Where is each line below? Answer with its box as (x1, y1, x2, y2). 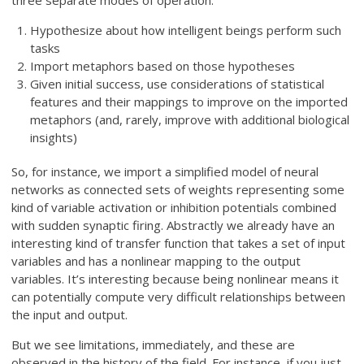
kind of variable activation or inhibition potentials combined (11, 199, 337, 216)
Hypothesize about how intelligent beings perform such (29, 22, 341, 39)
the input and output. (11, 306, 128, 323)
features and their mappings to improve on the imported (29, 93, 348, 110)
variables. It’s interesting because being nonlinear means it (11, 271, 340, 288)
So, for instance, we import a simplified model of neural (11, 163, 319, 180)
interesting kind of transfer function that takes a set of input (11, 235, 346, 252)
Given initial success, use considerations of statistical (29, 76, 324, 93)
